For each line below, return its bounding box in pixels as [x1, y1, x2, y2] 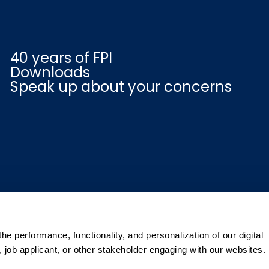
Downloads [10, 62, 91, 82]
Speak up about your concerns [10, 77, 232, 97]
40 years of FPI [10, 48, 113, 68]
